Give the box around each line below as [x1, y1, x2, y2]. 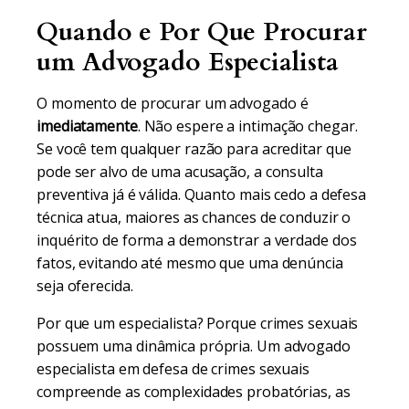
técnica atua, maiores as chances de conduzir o [37, 207, 351, 227]
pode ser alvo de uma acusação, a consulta [37, 162, 323, 182]
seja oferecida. [37, 276, 133, 296]
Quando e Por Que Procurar [37, 15, 367, 49]
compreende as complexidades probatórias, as [37, 382, 351, 402]
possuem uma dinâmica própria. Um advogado [37, 336, 351, 356]
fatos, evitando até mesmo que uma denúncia [37, 253, 343, 273]
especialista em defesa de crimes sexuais [37, 359, 309, 379]
